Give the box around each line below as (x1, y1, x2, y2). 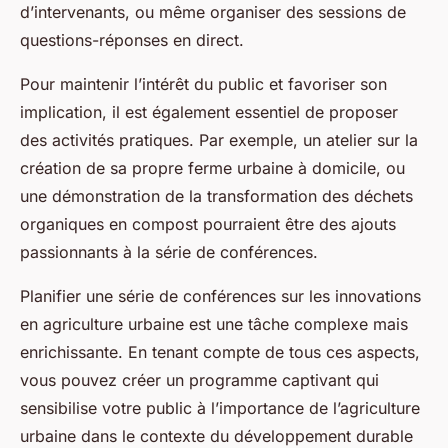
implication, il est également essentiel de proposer (20, 101, 398, 122)
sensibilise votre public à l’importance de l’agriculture (20, 397, 420, 418)
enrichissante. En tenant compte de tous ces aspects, (20, 341, 420, 362)
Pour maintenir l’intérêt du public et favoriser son (20, 73, 387, 94)
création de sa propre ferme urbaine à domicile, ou (20, 157, 405, 178)
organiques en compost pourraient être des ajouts (20, 213, 396, 234)
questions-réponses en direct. (20, 29, 244, 50)
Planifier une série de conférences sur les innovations (20, 285, 421, 306)
